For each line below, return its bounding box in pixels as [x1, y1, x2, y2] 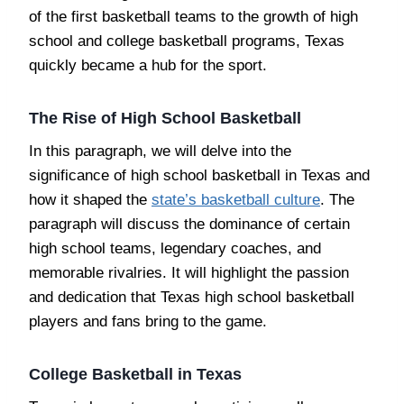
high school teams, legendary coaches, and [29, 239, 321, 257]
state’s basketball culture [151, 190, 320, 208]
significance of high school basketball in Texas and [29, 166, 370, 184]
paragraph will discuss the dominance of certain [29, 215, 350, 233]
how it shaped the [29, 190, 151, 208]
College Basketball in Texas [29, 364, 242, 383]
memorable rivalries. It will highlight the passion [29, 263, 349, 281]
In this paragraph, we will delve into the [29, 142, 291, 160]
